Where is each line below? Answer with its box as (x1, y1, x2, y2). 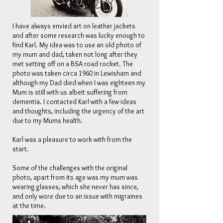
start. (12, 144, 29, 153)
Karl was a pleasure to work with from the (12, 135, 132, 144)
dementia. (12, 97, 43, 106)
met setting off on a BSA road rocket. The (12, 59, 133, 68)
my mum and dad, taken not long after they (12, 50, 137, 59)
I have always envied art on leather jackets (12, 21, 135, 30)
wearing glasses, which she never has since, (12, 182, 138, 191)
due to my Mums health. (12, 116, 83, 125)
